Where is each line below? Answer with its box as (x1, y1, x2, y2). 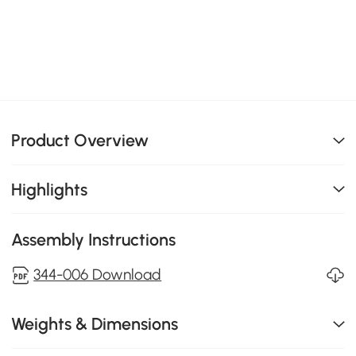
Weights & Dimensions (11, 314, 179, 335)
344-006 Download (33, 265, 162, 284)
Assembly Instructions (11, 230, 176, 250)
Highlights (11, 179, 88, 199)
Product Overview (11, 130, 149, 151)
